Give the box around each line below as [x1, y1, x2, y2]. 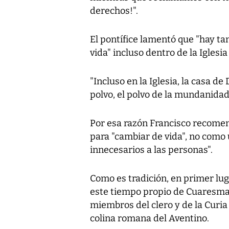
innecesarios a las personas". [90, 144, 213, 155]
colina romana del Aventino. [90, 212, 209, 224]
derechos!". [90, 5, 138, 16]
